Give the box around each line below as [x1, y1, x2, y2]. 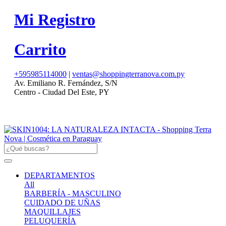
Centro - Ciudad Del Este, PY [14, 88, 109, 97]
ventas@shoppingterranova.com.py [72, 70, 185, 79]
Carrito [14, 40, 66, 59]
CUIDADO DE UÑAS [24, 198, 100, 207]
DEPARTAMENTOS [24, 171, 95, 180]
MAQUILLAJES [24, 207, 81, 216]
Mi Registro [14, 11, 95, 29]
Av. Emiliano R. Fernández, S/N [14, 79, 118, 88]
